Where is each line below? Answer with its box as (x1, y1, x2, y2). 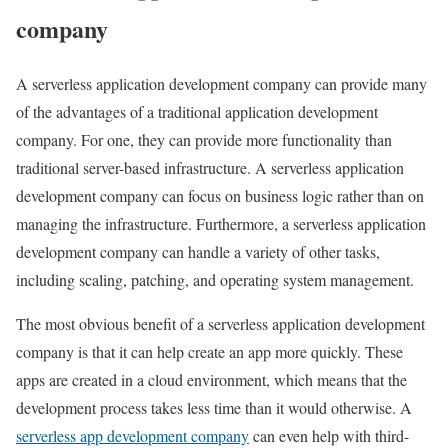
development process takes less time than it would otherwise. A (16, 397, 412, 419)
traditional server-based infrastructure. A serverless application (16, 157, 404, 179)
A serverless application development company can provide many (16, 73, 427, 95)
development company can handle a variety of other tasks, (16, 241, 380, 263)
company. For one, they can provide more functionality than (16, 129, 392, 151)
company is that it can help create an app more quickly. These (16, 341, 403, 363)
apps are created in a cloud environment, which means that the (16, 369, 407, 391)
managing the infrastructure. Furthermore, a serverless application (16, 213, 426, 235)
